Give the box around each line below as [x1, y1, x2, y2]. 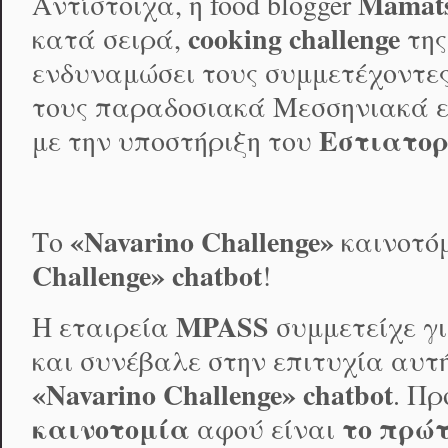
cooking [188, 17, 282, 59]
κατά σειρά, [32, 19, 188, 57]
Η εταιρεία [32, 308, 176, 346]
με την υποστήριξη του [32, 121, 319, 159]
